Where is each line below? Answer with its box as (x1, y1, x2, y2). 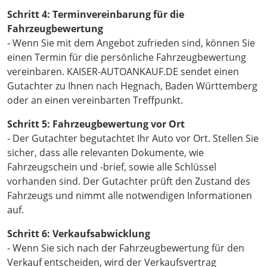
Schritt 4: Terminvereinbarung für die (7, 8, 184, 21)
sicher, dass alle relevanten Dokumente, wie (7, 146, 204, 160)
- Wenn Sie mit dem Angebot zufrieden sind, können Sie (7, 36, 255, 50)
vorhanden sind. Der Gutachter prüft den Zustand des (7, 175, 250, 188)
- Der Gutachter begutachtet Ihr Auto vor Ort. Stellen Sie (7, 132, 259, 145)
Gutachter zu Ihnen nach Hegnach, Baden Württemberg (7, 79, 257, 93)
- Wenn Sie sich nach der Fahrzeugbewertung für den (7, 241, 244, 255)
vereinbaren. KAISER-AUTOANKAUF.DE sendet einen (7, 65, 239, 79)
